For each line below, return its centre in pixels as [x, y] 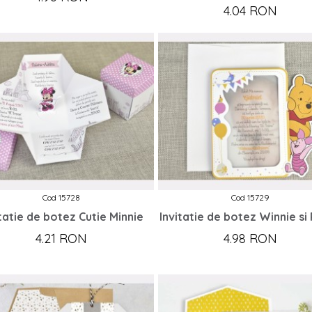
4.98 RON [251, 239]
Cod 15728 [62, 198]
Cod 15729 [251, 198]
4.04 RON [251, 11]
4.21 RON [62, 239]
